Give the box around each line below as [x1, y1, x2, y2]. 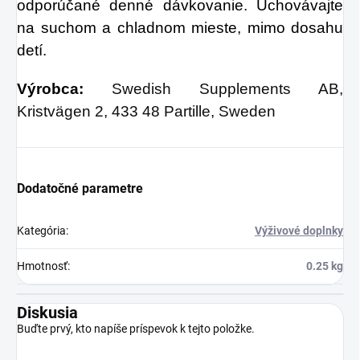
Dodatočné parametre [17, 180, 143, 196]
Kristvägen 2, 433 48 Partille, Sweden [17, 102, 276, 120]
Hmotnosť [17, 259, 67, 272]
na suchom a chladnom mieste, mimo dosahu [17, 18, 343, 36]
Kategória [17, 223, 66, 237]
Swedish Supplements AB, [112, 80, 343, 97]
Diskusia [17, 302, 78, 322]
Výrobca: [17, 80, 112, 97]
